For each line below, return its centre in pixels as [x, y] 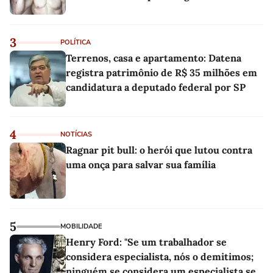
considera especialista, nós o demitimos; [160, 257]
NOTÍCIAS [76, 135]
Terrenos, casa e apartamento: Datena [154, 58]
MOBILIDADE [81, 227]
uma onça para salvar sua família [141, 165]
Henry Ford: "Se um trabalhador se [146, 242]
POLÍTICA [76, 43]
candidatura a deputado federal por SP [156, 87]
